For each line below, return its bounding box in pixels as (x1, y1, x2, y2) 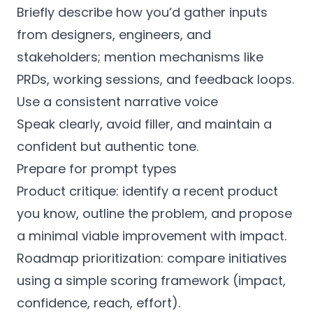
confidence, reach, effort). (17, 294, 180, 312)
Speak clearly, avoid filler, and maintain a (17, 115, 272, 133)
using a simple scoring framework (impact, (17, 272, 286, 289)
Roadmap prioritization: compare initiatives (17, 249, 287, 267)
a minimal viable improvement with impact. (17, 227, 286, 245)
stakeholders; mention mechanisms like (17, 48, 263, 66)
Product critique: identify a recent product (17, 182, 278, 200)
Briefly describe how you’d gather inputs (17, 3, 268, 21)
